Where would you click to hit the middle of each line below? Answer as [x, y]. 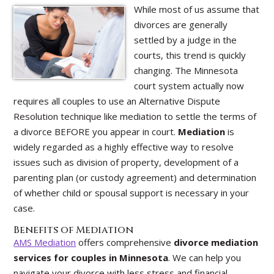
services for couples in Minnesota [91, 257]
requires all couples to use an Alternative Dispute [117, 101]
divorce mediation [216, 242]
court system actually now [189, 86]
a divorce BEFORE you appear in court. [96, 131]
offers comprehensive [125, 242]
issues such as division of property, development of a [126, 162]
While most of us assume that [196, 9]
